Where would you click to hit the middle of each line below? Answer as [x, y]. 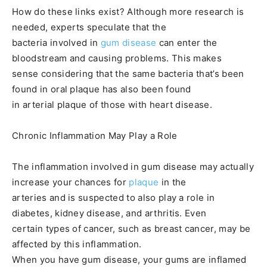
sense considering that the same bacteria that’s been [128, 74]
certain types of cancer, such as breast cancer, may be [131, 229]
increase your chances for [69, 182]
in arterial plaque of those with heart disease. [112, 105]
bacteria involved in [56, 43]
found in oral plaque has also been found [102, 89]
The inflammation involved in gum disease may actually [133, 167]
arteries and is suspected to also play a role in [114, 198]
